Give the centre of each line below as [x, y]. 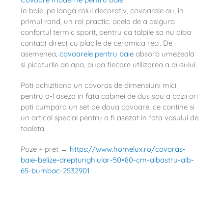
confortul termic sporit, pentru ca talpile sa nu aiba [106, 32]
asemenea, [40, 54]
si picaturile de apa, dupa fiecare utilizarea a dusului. [109, 64]
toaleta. [33, 128]
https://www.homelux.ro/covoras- [127, 149]
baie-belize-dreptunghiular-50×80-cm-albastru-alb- [107, 160]
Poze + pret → [45, 149]
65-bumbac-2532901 [55, 170]
